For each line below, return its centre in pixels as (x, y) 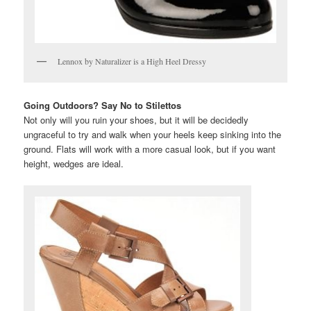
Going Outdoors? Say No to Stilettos (103, 105)
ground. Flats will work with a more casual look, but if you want (150, 149)
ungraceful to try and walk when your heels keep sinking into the (153, 134)
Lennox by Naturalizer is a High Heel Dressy (132, 61)
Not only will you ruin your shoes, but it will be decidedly (136, 119)
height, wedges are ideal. (74, 163)
